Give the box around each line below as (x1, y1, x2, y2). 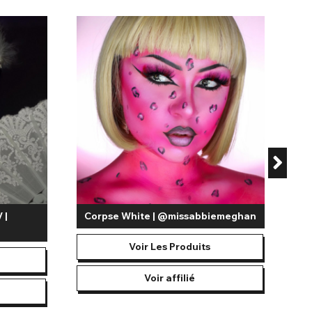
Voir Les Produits (129, 240, 211, 253)
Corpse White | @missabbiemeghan (84, 210, 257, 223)
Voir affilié (144, 272, 196, 285)
